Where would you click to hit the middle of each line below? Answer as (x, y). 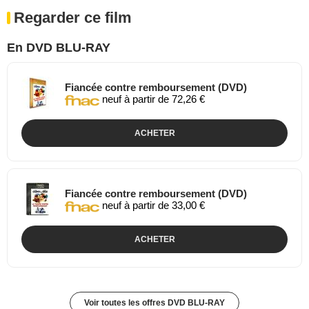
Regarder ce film (73, 18)
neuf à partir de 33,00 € (152, 206)
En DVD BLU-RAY (59, 48)
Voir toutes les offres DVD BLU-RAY (154, 303)
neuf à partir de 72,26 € (152, 99)
